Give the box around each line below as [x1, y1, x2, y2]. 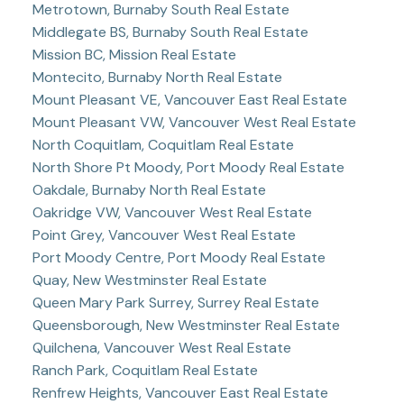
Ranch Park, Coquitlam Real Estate [32, 360, 258, 380]
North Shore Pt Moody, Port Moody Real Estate [32, 157, 344, 177]
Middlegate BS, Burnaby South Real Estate [32, 22, 308, 41]
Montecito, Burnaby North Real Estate [32, 67, 282, 87]
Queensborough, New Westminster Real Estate [32, 315, 340, 335]
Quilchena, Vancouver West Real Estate [32, 337, 291, 357]
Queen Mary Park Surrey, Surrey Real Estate [32, 292, 319, 312]
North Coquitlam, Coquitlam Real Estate [32, 134, 294, 154]
